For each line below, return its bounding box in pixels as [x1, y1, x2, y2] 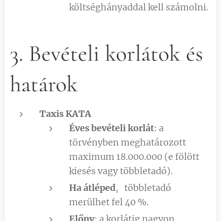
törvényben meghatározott [69, 136, 186, 148]
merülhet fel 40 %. [69, 196, 148, 208]
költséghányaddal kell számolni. [69, 1, 208, 13]
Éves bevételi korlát [69, 122, 154, 134]
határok [10, 70, 78, 98]
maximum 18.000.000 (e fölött [69, 150, 199, 162]
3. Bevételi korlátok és [10, 39, 203, 67]
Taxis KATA [39, 108, 91, 119]
